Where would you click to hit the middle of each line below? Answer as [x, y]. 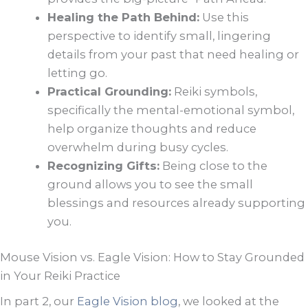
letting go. [78, 73]
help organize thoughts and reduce [152, 129]
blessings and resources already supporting [177, 203]
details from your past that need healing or [174, 55]
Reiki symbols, [214, 92]
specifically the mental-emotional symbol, [171, 110]
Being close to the [214, 166]
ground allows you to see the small [151, 185]
